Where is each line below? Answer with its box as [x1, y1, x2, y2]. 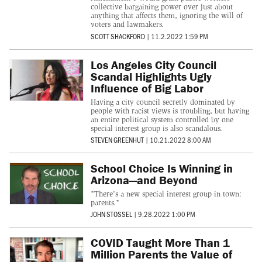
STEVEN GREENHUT [90, 135, 144, 144]
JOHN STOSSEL [90, 209, 132, 219]
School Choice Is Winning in [90, 161, 233, 175]
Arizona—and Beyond [90, 173, 198, 187]
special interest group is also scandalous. [90, 123, 222, 133]
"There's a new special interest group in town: [90, 189, 242, 198]
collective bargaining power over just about [90, 2, 233, 12]
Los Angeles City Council [90, 57, 216, 72]
